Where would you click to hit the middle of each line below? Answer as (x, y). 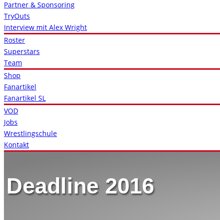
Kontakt (16, 145)
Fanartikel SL (25, 98)
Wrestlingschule (30, 133)
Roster (14, 40)
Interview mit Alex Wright (45, 27)
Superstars (22, 51)
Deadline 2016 (80, 186)
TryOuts (17, 16)
